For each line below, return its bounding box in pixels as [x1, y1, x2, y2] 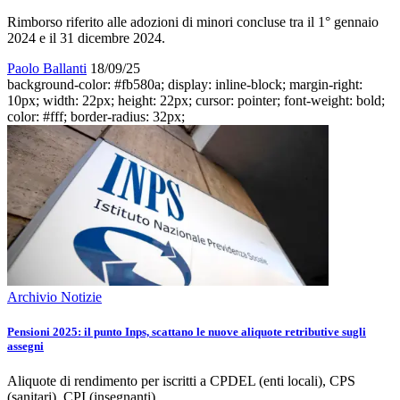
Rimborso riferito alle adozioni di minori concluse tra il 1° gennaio [7, 13, 379, 29]
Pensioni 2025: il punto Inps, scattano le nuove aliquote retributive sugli [7, 324, 366, 338]
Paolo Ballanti [7, 60, 87, 76]
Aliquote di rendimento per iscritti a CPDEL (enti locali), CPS [7, 372, 355, 388]
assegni [7, 338, 44, 353]
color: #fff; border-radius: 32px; [7, 108, 185, 124]
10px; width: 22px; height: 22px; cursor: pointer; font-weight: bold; [7, 92, 385, 108]
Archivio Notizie [7, 288, 102, 304]
